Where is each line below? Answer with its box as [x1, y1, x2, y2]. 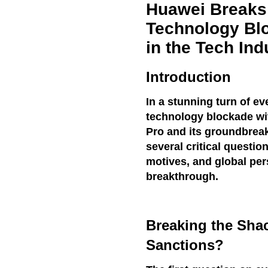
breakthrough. [146, 170, 218, 183]
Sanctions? [146, 236, 224, 253]
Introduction [146, 69, 231, 86]
